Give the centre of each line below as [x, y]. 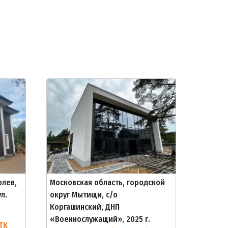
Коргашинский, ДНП [85, 207]
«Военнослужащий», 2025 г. [100, 219]
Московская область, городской [107, 182]
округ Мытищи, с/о [84, 195]
